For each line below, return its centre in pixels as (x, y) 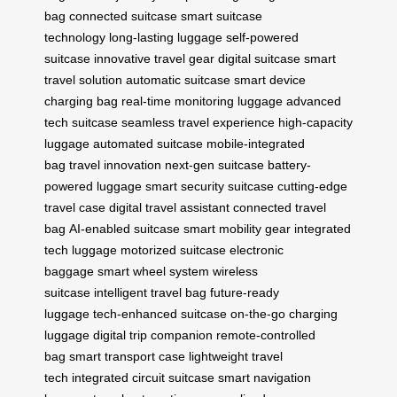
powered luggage (93, 186)
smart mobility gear (237, 228)
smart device (270, 79)
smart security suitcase (210, 186)
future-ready (245, 292)
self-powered (262, 37)
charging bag (81, 101)
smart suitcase (222, 16)
